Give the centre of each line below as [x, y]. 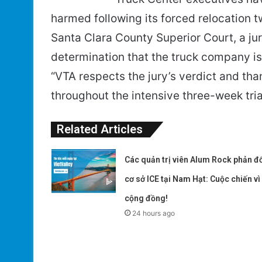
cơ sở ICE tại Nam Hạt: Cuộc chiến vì [192, 179]
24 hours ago [153, 213]
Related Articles [100, 129]
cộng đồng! [146, 198]
